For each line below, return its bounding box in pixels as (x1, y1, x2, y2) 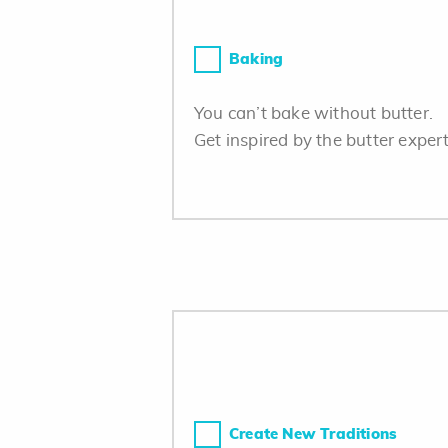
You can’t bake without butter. (194, 105, 433, 122)
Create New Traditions (229, 427, 398, 442)
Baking (229, 52, 284, 67)
